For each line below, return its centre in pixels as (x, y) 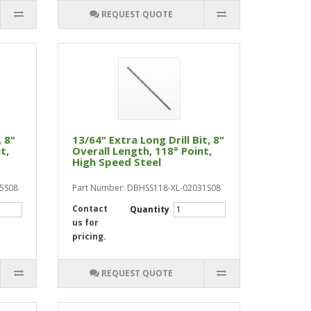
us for (86, 222)
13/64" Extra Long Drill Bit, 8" (149, 140)
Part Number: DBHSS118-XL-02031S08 (147, 188)
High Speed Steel (117, 162)
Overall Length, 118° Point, (142, 151)
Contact (90, 209)
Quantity (150, 209)
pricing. (90, 236)
